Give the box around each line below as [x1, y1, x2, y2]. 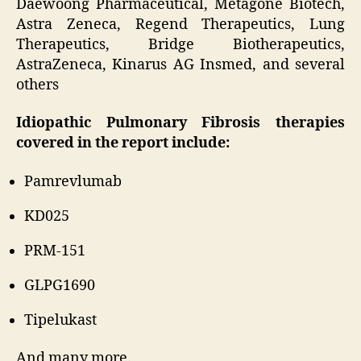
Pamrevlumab [24, 172, 122, 191]
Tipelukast [24, 310, 97, 330]
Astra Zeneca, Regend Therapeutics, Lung [16, 15, 345, 34]
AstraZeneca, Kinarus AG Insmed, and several [16, 55, 345, 74]
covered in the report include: [16, 134, 230, 153]
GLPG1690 [24, 276, 95, 295]
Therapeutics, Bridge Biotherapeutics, [16, 35, 345, 54]
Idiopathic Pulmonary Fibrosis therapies [16, 114, 345, 133]
